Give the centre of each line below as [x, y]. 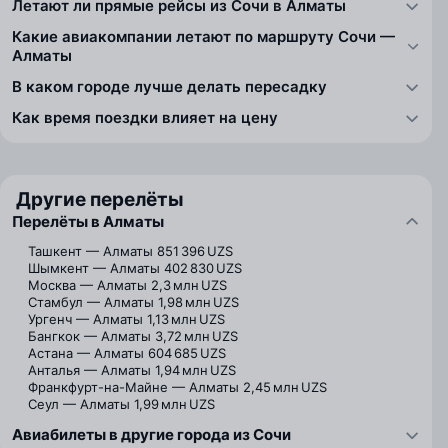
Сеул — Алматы [79, 404]
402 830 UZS [203, 268]
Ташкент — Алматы [90, 251]
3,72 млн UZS [196, 336]
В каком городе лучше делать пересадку [169, 86]
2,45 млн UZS [285, 387]
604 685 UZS [187, 353]
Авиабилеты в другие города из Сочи [151, 434]
